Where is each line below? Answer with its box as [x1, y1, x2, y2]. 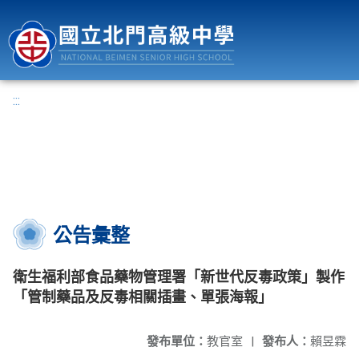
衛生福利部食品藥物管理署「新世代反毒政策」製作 [13, 268, 345, 285]
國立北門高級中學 [264, 4, 347, 16]
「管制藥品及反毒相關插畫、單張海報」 [13, 288, 272, 305]
